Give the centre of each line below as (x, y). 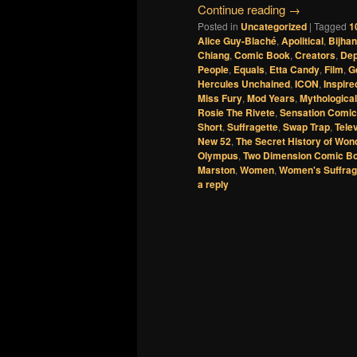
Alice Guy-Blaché (237, 41)
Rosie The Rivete (236, 113)
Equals (249, 70)
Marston (216, 170)
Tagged (330, 26)
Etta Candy (294, 70)
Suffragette (253, 127)
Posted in (218, 26)
